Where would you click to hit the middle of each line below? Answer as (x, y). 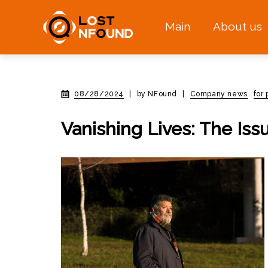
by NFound (157, 94)
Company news (219, 94)
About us (237, 27)
